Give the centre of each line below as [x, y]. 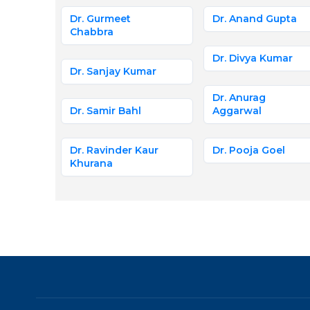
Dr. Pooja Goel [248, 150]
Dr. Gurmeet [100, 19]
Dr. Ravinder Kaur [114, 150]
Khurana [91, 163]
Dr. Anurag [239, 98]
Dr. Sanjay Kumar [113, 71]
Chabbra [91, 32]
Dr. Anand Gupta [254, 19]
